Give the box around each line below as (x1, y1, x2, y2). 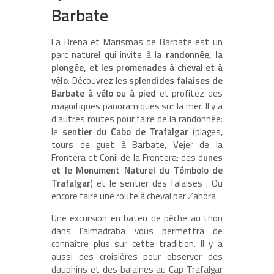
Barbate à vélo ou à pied (51, 86, 156, 101)
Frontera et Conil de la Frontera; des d (51, 150, 203, 165)
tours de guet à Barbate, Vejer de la (51, 138, 223, 152)
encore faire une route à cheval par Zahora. (51, 189, 218, 204)
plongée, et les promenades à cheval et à (51, 61, 223, 75)
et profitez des (155, 86, 223, 101)
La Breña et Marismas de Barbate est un (51, 35, 223, 50)
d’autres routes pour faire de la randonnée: (51, 112, 223, 127)
